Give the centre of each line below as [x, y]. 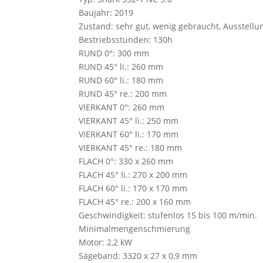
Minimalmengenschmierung [135, 229]
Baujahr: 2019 [106, 13]
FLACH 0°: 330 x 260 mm [126, 161]
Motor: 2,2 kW [106, 242]
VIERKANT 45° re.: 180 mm [131, 148]
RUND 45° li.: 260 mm [121, 67]
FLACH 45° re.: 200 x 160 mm [135, 202]
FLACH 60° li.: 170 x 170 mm [133, 188]
